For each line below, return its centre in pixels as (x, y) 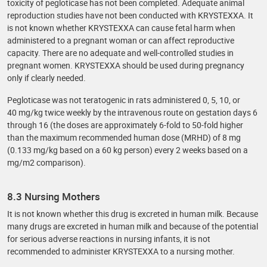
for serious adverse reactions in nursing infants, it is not (109, 239)
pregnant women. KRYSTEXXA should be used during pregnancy (126, 65)
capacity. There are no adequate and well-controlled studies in (120, 53)
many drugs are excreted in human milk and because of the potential (133, 226)
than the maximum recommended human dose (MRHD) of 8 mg (124, 137)
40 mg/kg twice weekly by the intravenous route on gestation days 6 (132, 112)
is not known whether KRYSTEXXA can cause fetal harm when (121, 28)
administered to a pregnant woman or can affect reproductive (121, 40)
